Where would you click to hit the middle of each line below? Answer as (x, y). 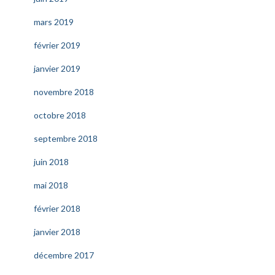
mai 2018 (51, 185)
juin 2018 (51, 162)
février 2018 (57, 208)
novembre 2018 (64, 92)
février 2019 (57, 45)
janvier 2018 (57, 232)
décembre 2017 (64, 255)
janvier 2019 (57, 68)
